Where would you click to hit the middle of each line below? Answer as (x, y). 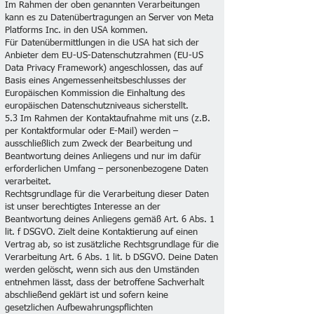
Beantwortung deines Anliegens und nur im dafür (103, 157)
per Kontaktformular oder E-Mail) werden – (91, 131)
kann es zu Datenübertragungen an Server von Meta (109, 18)
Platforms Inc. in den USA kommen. (76, 30)
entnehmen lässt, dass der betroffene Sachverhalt (104, 283)
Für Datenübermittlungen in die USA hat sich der (102, 43)
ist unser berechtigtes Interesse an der (83, 207)
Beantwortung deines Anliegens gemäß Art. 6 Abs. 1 (110, 220)
